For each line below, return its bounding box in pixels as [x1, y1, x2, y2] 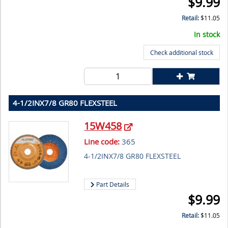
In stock [194, 30, 220, 40]
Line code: [84, 136, 120, 147]
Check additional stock [150, 48, 213, 57]
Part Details [95, 180, 130, 189]
